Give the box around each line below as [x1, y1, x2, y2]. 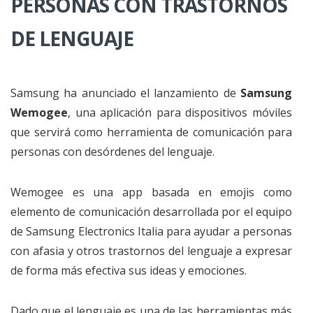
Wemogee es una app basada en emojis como [10, 184, 292, 200]
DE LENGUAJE [10, 25, 133, 52]
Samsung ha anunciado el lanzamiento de [10, 85, 240, 101]
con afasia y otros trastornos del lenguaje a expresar [10, 243, 292, 259]
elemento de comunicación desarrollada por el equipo [10, 204, 292, 219]
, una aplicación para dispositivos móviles [68, 105, 292, 120]
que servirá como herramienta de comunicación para [10, 124, 292, 140]
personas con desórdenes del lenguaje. [10, 144, 214, 159]
